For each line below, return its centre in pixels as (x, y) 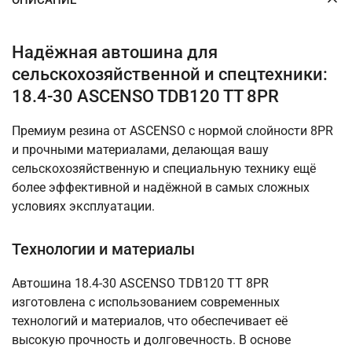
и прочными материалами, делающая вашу (140, 150)
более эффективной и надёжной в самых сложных (161, 188)
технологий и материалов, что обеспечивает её (150, 321)
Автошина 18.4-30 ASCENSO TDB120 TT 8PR (140, 284)
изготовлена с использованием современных (146, 302)
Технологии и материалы (103, 249)
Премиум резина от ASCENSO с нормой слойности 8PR (172, 131)
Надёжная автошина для (115, 53)
